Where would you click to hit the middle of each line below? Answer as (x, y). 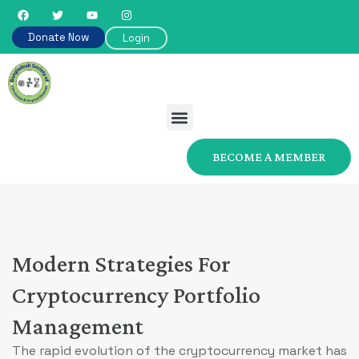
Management (78, 326)
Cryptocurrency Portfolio (136, 295)
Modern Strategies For (121, 264)
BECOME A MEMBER (269, 157)
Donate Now (58, 37)
